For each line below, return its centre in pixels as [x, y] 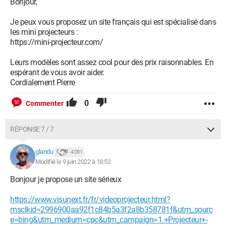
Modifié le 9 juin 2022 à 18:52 [73, 162]
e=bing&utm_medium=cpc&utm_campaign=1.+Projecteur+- [109, 220]
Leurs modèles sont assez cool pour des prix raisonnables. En [112, 62]
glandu [44, 152]
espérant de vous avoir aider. [57, 72]
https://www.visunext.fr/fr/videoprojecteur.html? [90, 200]
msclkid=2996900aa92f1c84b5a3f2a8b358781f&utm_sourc [111, 210]
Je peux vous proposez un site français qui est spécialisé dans [113, 22]
